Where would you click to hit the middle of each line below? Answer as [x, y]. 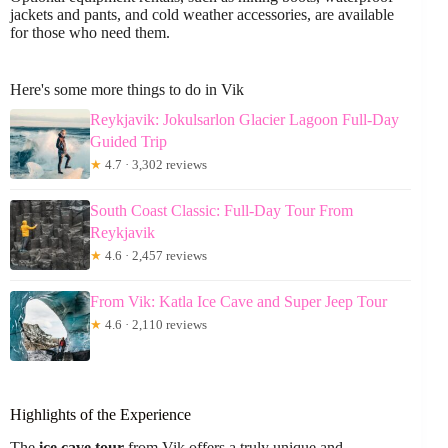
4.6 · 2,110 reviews [154, 324]
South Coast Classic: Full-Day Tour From [221, 210]
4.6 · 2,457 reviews [154, 255]
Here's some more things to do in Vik [127, 89]
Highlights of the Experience [100, 414]
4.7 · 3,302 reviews [154, 164]
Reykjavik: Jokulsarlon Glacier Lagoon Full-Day [244, 119]
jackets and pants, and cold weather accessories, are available [202, 14]
